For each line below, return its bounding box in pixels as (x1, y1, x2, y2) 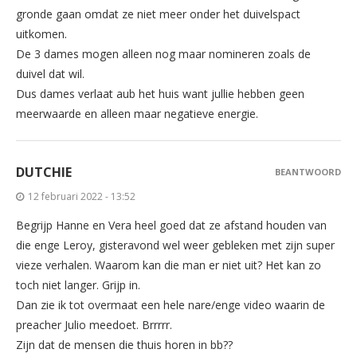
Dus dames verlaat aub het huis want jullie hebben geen (16, 85, 304, 101)
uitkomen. (16, 25, 67, 41)
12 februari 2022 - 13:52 (28, 189, 135, 203)
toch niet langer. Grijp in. (16, 277, 140, 292)
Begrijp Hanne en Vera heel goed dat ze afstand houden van (16, 217, 327, 233)
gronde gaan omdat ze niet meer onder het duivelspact (16, 6, 300, 22)
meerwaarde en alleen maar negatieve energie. (16, 105, 258, 121)
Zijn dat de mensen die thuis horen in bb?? (16, 336, 233, 352)
